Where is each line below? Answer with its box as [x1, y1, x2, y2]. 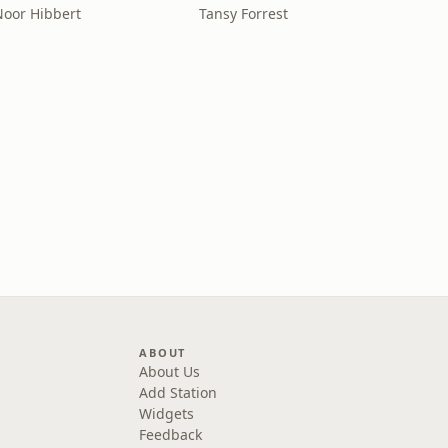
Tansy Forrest [198, 4, 288, 23]
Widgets [139, 404, 195, 423]
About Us [139, 362, 201, 381]
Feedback [139, 425, 203, 444]
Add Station [139, 383, 218, 402]
